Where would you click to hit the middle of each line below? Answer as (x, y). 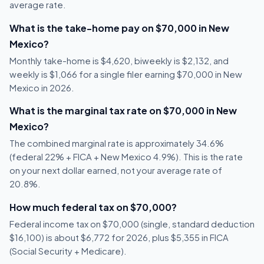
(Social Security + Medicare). (68, 251)
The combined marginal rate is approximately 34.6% (117, 143)
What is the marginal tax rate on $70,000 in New (123, 111)
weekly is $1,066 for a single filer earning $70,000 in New (126, 74)
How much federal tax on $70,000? (93, 207)
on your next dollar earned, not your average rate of (116, 171)
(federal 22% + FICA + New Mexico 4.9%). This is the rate (126, 157)
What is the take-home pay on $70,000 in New (119, 28)
